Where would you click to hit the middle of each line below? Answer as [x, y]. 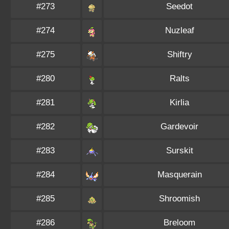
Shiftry [179, 54]
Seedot [179, 6]
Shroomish [179, 199]
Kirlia [179, 102]
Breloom [179, 223]
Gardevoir [179, 127]
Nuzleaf [179, 30]
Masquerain [179, 175]
